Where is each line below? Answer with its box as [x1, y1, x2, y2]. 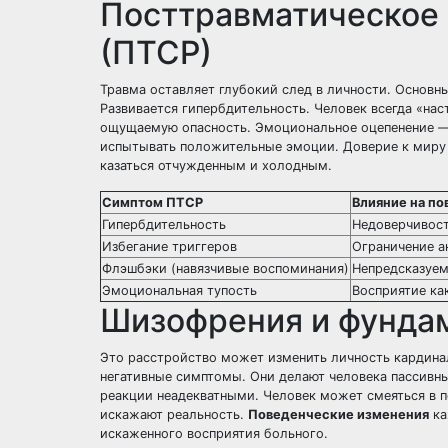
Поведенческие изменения [248, 407, 429, 422]
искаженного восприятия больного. [100, 426, 328, 441]
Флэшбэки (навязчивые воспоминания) [102, 261, 349, 276]
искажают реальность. [100, 407, 248, 422]
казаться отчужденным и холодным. [100, 158, 332, 173]
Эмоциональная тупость [102, 283, 257, 298]
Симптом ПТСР [102, 195, 203, 210]
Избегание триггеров [102, 239, 237, 254]
